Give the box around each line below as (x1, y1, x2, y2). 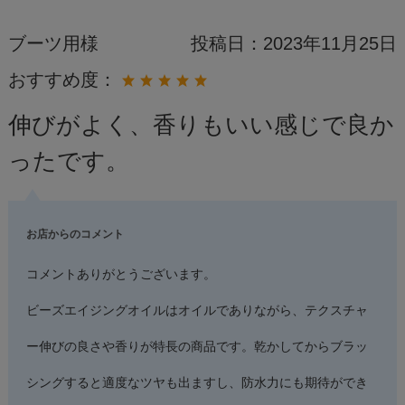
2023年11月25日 (262, 33, 397, 54)
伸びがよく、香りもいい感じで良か (7, 112, 394, 138)
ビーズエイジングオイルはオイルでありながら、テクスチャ (25, 304, 368, 318)
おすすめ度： (7, 69, 122, 90)
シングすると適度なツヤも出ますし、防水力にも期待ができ (25, 376, 368, 391)
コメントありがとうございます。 (25, 268, 216, 282)
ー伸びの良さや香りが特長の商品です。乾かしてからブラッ (25, 340, 368, 354)
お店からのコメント (25, 228, 124, 241)
